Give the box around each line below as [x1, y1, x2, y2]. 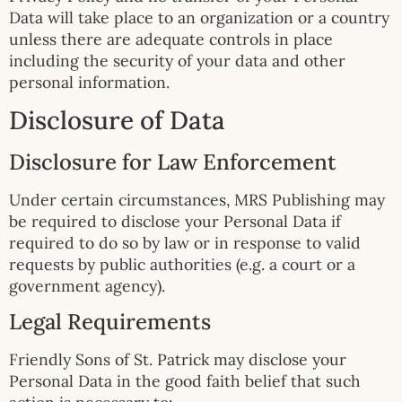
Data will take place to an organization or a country [9, 6, 389, 28]
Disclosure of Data [9, 104, 225, 137]
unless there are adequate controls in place [9, 28, 333, 49]
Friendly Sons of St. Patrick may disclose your [9, 349, 346, 371]
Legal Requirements [9, 308, 211, 336]
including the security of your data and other [9, 49, 345, 71]
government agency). [9, 275, 165, 297]
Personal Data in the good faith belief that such [9, 371, 361, 392]
